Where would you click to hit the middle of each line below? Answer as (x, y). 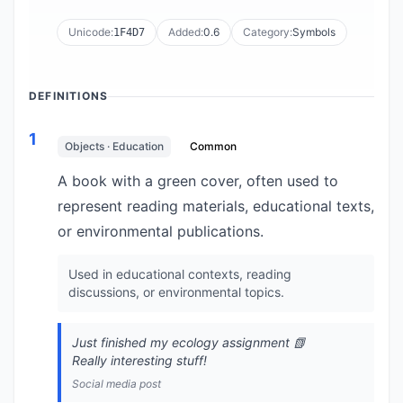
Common (213, 146)
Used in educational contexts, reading (180, 274)
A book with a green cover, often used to (198, 181)
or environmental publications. (161, 231)
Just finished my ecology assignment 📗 (189, 342)
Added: (185, 32)
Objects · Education (114, 146)
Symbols (313, 32)
